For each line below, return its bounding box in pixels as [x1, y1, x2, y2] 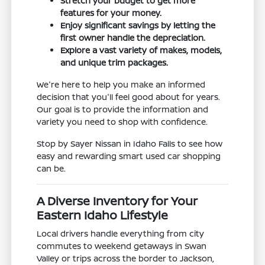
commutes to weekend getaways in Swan [37, 240, 207, 251]
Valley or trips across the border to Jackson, [37, 252, 215, 264]
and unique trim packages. [60, 56, 169, 68]
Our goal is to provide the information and [37, 103, 209, 115]
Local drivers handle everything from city [37, 227, 205, 239]
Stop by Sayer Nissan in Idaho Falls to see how [37, 137, 223, 149]
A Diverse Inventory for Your [37, 192, 198, 209]
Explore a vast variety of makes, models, [60, 44, 222, 56]
